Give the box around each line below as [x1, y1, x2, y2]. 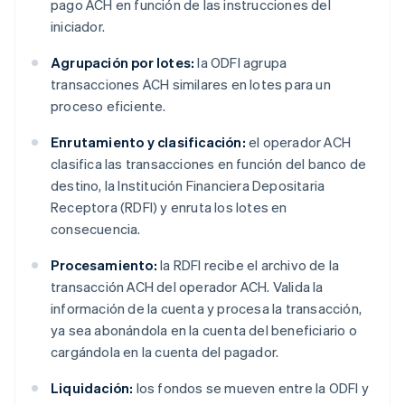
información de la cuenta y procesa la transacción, [51, 299, 363, 318]
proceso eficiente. [51, 97, 166, 116]
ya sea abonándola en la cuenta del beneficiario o [51, 321, 357, 340]
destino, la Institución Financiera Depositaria [51, 176, 325, 195]
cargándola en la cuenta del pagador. [51, 343, 279, 362]
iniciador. [51, 17, 106, 36]
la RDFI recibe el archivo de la [156, 256, 340, 275]
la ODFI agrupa [194, 53, 287, 72]
